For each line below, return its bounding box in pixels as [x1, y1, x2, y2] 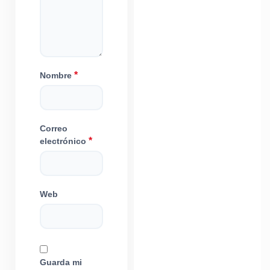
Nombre [40, 71, 74, 80]
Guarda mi [40, 258, 82, 267]
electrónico [40, 137, 89, 146]
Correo [40, 124, 67, 133]
